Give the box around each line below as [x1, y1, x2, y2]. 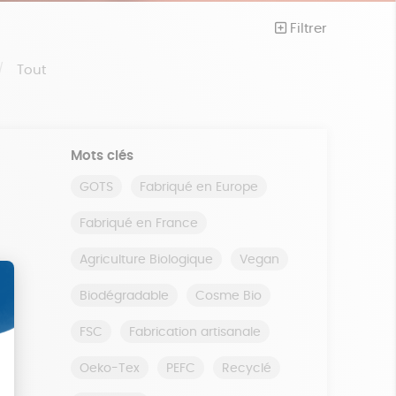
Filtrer [286, 22, 327, 35]
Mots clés [70, 149, 133, 163]
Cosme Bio [194, 290, 262, 302]
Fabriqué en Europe [139, 181, 258, 194]
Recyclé [221, 362, 271, 375]
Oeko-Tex [79, 362, 140, 375]
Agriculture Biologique [79, 254, 213, 266]
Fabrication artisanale [128, 326, 261, 339]
